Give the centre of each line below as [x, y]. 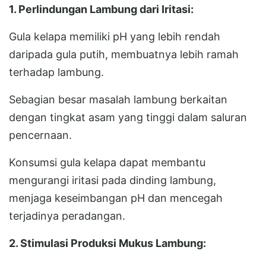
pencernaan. [40, 135]
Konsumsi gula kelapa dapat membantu [107, 162]
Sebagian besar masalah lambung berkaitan [118, 99]
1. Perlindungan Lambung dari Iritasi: [101, 9]
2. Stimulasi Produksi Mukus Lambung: [107, 243]
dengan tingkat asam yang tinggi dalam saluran [128, 117]
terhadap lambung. [56, 72]
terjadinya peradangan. [67, 216]
